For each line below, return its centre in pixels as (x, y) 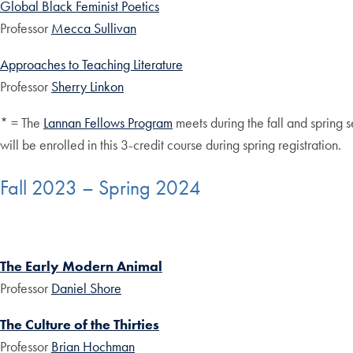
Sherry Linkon (87, 87)
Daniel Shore (86, 288)
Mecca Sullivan (94, 28)
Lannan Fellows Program (108, 123)
